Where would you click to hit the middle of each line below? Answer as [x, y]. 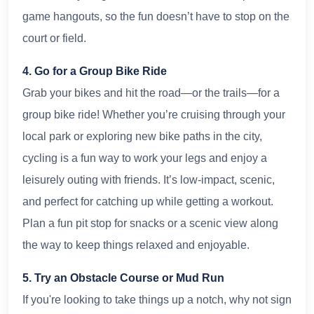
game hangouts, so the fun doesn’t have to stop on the [156, 16]
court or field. [54, 38]
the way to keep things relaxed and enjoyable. [136, 245]
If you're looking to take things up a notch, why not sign [157, 299]
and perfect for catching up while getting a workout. [148, 201]
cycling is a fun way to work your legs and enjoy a [145, 158]
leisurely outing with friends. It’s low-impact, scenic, [149, 179]
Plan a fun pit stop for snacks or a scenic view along [150, 223]
